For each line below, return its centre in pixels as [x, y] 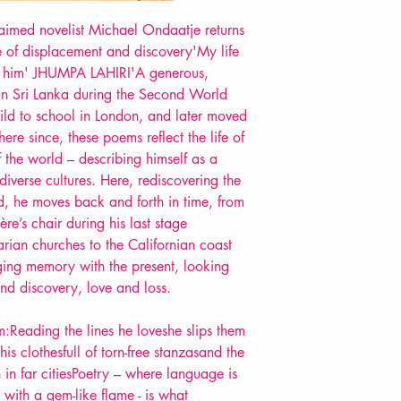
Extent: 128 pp [321, 34]
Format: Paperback [332, 15]
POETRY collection [330, 53]
